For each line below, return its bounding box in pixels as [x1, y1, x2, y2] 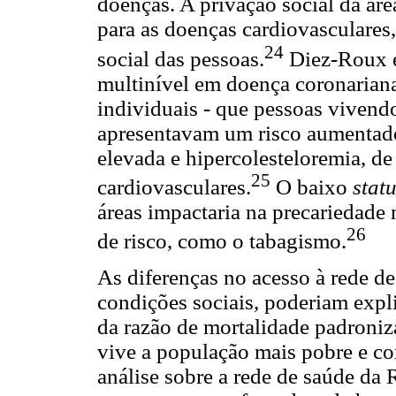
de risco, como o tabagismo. [97, 228, 346, 253]
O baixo [270, 174, 353, 199]
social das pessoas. [97, 46, 264, 71]
